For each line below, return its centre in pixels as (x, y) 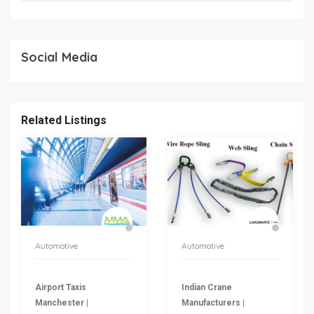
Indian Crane (207, 287)
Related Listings (64, 121)
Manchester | (62, 302)
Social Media (59, 57)
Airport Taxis (61, 287)
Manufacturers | (213, 302)
